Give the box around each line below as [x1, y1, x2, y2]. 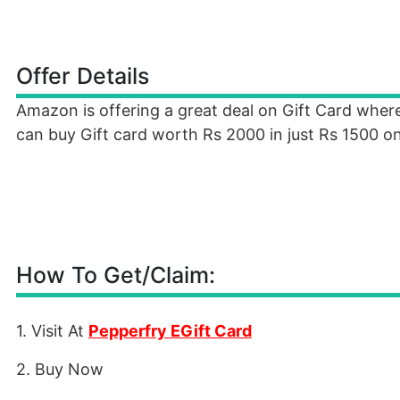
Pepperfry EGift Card [88, 321, 252, 340]
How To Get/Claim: [16, 262, 215, 288]
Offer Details [16, 62, 149, 89]
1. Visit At [16, 321, 88, 340]
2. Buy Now [16, 360, 104, 379]
